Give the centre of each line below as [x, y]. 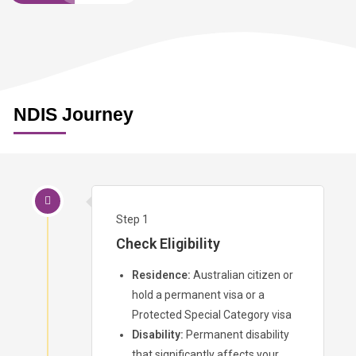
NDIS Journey [74, 114]
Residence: [161, 275]
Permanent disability [236, 334]
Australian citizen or [242, 275]
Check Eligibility [168, 243]
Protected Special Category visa [212, 314]
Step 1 [132, 219]
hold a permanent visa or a [198, 294]
